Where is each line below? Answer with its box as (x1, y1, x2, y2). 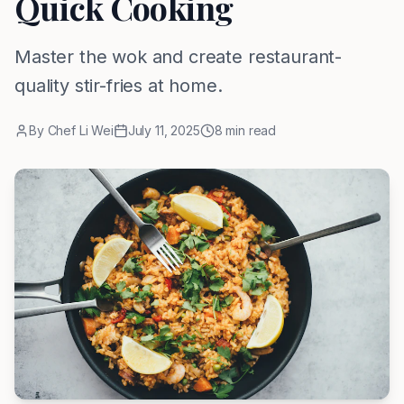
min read (222, 123, 277, 138)
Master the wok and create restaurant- (14, 46, 343, 68)
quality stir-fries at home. (14, 75, 223, 96)
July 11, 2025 (127, 123, 200, 138)
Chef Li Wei (47, 123, 114, 138)
